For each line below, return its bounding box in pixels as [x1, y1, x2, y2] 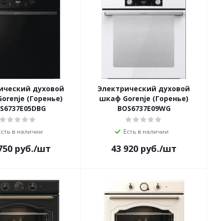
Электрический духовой [98, 84, 190, 94]
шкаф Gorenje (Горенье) [99, 94, 188, 104]
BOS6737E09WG [117, 104, 171, 113]
